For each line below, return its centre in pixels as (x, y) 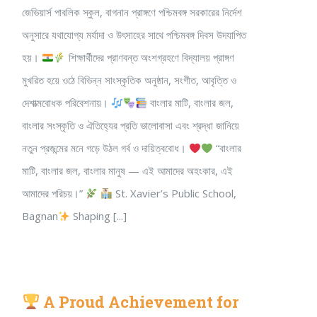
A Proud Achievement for (139, 302)
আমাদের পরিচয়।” (54, 193)
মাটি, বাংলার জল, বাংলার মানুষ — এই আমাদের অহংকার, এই (127, 171)
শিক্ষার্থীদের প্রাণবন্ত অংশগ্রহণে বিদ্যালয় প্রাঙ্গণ (150, 57)
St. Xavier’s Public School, (175, 193)
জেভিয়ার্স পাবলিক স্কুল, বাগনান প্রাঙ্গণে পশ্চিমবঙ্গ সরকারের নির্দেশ (132, 12)
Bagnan (40, 216)
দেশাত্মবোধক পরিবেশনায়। (67, 103)
